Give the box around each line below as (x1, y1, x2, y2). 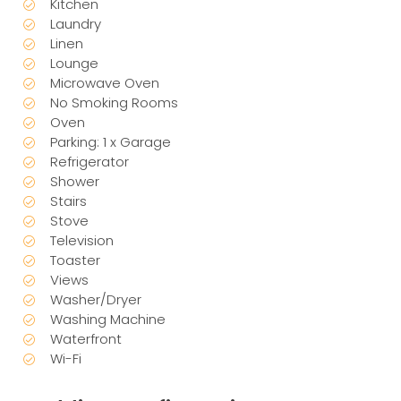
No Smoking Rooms (50, 92, 179, 112)
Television (50, 230, 115, 250)
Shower (50, 171, 100, 191)
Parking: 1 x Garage (50, 132, 172, 151)
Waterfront (50, 328, 123, 348)
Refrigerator (50, 151, 130, 171)
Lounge (50, 53, 99, 73)
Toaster (50, 250, 101, 269)
